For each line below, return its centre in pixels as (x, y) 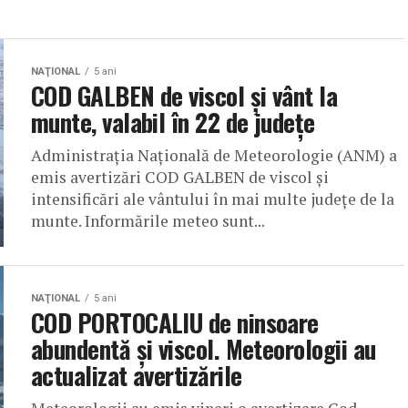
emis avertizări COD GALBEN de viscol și (180, 178)
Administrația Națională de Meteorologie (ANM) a (214, 156)
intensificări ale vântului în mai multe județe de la (213, 199)
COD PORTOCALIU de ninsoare (175, 323)
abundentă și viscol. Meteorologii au (204, 349)
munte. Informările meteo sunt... (148, 221)
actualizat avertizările (137, 376)
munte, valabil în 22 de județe (173, 122)
